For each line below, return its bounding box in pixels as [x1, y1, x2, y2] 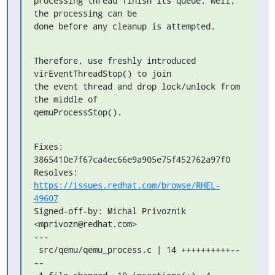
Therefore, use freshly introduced [33, 55, 196, 66]
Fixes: [33, 141, 63, 152]
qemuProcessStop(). [33, 106, 122, 118]
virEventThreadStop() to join [33, 68, 171, 79]
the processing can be [33, 7, 137, 19]
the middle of [33, 93, 98, 105]
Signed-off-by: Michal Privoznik [33, 205, 186, 217]
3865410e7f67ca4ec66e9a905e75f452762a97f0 [33, 153, 230, 165]
